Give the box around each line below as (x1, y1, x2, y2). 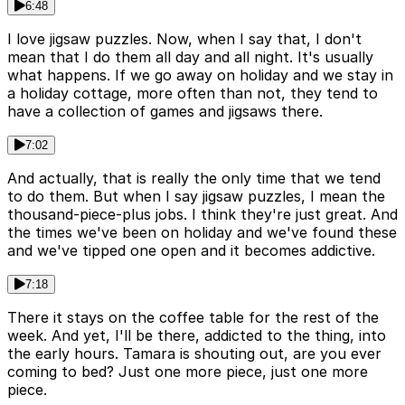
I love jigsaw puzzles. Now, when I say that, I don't (7, 30, 362, 49)
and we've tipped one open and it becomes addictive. (7, 241, 375, 260)
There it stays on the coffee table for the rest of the (7, 308, 379, 327)
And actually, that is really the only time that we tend (7, 169, 381, 188)
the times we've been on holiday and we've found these (7, 223, 397, 242)
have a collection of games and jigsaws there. (7, 102, 323, 121)
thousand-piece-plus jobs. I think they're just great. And (7, 205, 398, 224)
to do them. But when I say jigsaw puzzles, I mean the (7, 187, 385, 206)
